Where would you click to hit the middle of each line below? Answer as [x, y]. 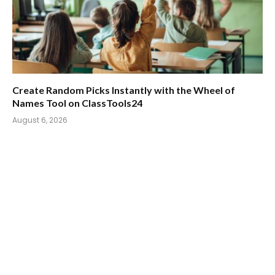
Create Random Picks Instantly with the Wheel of [124, 90]
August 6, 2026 [40, 120]
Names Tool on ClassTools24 [77, 103]
